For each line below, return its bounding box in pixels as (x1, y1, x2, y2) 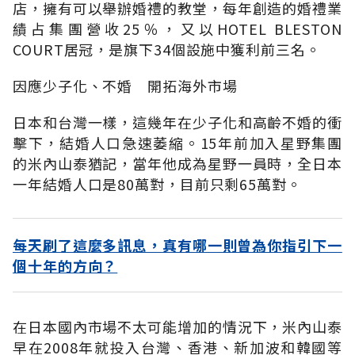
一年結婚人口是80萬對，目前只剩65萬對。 (13, 173, 302, 194)
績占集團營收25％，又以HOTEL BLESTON (13, 17, 342, 39)
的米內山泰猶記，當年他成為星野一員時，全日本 (13, 152, 342, 174)
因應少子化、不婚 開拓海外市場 (13, 74, 238, 96)
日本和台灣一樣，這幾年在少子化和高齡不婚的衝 (13, 111, 342, 132)
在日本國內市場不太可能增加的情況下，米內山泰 (13, 315, 342, 337)
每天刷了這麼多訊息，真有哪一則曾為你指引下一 (13, 234, 342, 255)
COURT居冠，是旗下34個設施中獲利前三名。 (13, 38, 321, 59)
